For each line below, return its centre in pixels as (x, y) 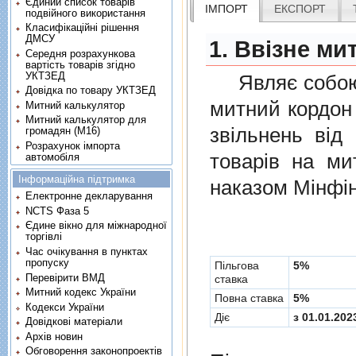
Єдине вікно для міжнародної (97, 226)
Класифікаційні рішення (83, 28)
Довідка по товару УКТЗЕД (91, 91)
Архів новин (54, 336)
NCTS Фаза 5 (58, 211)
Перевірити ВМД (66, 277)
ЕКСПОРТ (300, 8)
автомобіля (53, 157)
